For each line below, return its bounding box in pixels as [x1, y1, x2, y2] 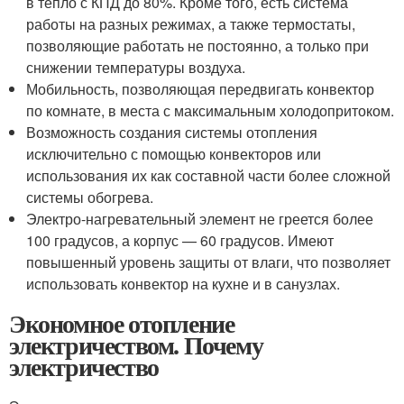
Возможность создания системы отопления [26, 121, 318, 142]
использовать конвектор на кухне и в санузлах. [26, 272, 341, 294]
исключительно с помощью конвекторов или [26, 142, 322, 164]
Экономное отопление [9, 304, 234, 342]
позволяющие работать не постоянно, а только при [26, 34, 370, 56]
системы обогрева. [26, 186, 154, 207]
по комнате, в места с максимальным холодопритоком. [26, 99, 395, 121]
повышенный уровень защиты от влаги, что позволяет [26, 251, 391, 272]
